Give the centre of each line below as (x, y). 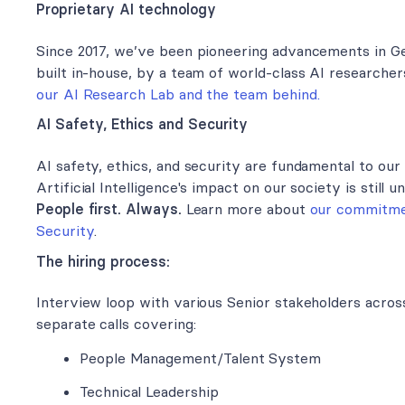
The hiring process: (103, 261)
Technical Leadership (149, 392)
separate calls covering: (116, 324)
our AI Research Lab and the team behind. (178, 94)
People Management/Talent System (201, 358)
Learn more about (245, 208)
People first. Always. (109, 208)
